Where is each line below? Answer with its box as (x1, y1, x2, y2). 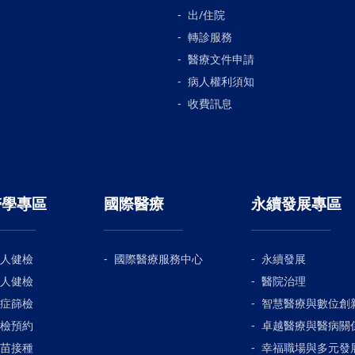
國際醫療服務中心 (114, 250, 203, 266)
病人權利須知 (188, 73, 254, 89)
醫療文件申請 (188, 51, 254, 67)
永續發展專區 (251, 192, 342, 214)
